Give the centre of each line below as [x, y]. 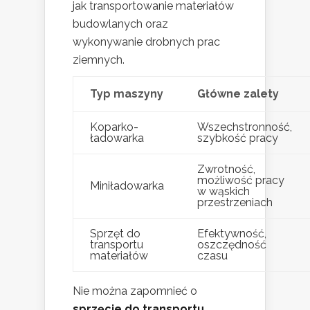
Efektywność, [232, 233]
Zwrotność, [226, 169]
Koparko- [114, 127]
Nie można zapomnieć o [135, 291]
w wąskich [224, 191]
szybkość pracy [238, 138]
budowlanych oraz [120, 24]
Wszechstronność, [245, 127]
